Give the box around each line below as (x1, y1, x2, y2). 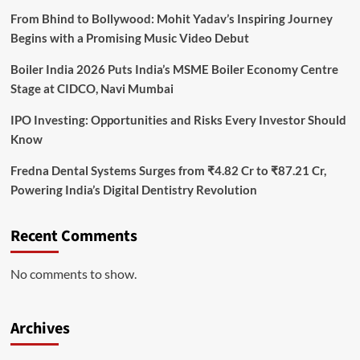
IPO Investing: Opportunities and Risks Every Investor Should (10, 112, 346, 128)
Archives (10, 317, 70, 341)
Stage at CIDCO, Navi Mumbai (10, 81, 174, 96)
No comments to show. (10, 266, 137, 282)
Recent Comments (10, 225, 137, 248)
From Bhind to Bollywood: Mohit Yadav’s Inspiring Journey (10, 11, 333, 27)
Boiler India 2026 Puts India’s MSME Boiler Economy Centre (10, 62, 338, 77)
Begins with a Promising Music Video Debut (10, 31, 249, 46)
